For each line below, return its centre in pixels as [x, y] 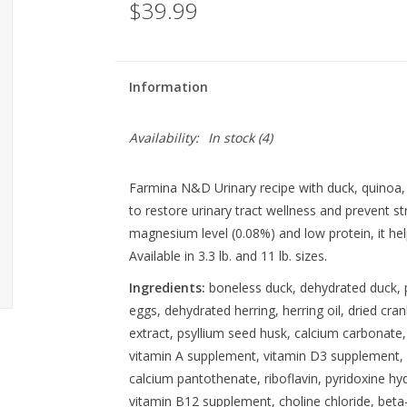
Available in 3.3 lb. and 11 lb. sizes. [228, 256]
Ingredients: [167, 288]
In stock [231, 138]
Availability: [164, 138]
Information [168, 87]
